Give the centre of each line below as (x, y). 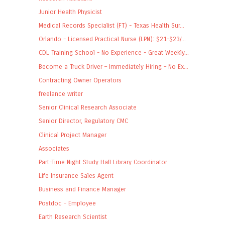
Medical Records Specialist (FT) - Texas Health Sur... (111, 26)
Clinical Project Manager (72, 135)
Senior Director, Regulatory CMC (83, 121)
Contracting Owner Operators (80, 80)
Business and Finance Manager (82, 189)
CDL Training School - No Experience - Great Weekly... (114, 53)
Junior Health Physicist (70, 12)
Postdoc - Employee (67, 203)
